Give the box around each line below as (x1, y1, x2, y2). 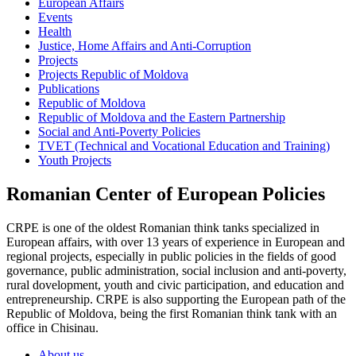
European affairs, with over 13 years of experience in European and (6, 234, 345, 249)
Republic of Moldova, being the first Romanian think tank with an (6, 306, 337, 320)
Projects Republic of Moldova (38, 67, 188, 81)
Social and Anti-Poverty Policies (38, 124, 200, 138)
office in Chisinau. (6, 320, 99, 335)
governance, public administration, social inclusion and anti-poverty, (6, 263, 346, 277)
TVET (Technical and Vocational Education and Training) (38, 138, 330, 153)
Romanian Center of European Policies (6, 183, 325, 204)
